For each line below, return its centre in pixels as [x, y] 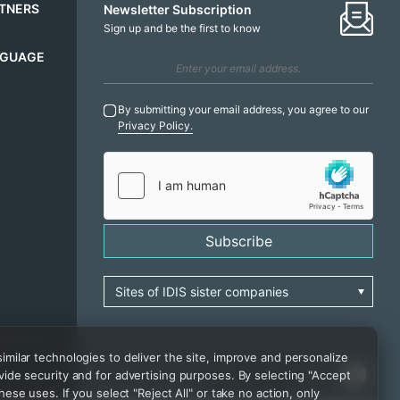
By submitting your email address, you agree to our [243, 109]
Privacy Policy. [155, 125]
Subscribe [238, 241]
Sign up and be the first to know [182, 28]
